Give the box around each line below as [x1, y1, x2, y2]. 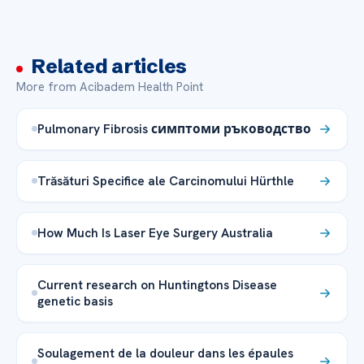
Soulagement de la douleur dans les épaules [37, 344, 293, 362]
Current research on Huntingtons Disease [37, 275, 277, 293]
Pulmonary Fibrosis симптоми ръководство [37, 119, 311, 137]
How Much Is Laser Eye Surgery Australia [37, 223, 273, 241]
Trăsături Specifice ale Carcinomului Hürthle [37, 171, 294, 189]
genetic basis [37, 292, 113, 310]
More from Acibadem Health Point [16, 78, 203, 95]
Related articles [31, 54, 188, 78]
